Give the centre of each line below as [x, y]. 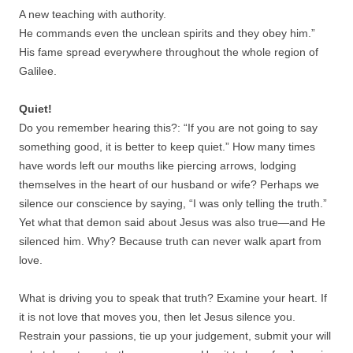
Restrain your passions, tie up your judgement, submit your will [175, 335]
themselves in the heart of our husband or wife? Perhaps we [169, 184]
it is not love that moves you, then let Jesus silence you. [157, 316]
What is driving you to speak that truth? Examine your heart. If [173, 297]
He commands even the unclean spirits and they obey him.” [167, 33]
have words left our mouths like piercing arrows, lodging [158, 165]
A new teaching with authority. [93, 14]
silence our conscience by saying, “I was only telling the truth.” [173, 203]
